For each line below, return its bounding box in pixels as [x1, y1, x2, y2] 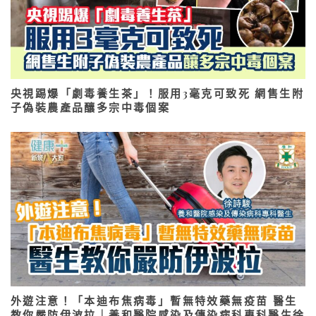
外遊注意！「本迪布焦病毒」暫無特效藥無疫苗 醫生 [11, 293, 298, 308]
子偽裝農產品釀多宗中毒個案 [11, 100, 171, 115]
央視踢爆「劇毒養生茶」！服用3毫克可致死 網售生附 [11, 86, 304, 101]
